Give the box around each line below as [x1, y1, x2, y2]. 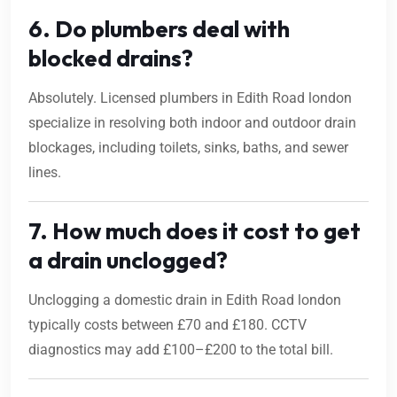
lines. [28, 164, 61, 182]
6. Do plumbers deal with [28, 14, 290, 44]
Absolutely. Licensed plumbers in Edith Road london [28, 90, 352, 107]
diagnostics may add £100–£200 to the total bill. [28, 341, 333, 359]
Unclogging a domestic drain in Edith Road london [28, 292, 341, 309]
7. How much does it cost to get [28, 216, 361, 246]
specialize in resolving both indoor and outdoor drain [28, 114, 356, 132]
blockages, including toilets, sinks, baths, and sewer [28, 139, 348, 157]
